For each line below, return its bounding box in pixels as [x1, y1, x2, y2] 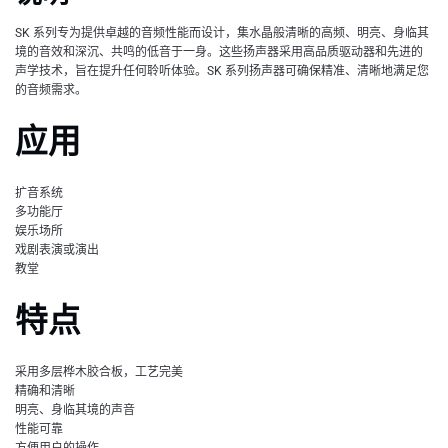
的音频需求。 [15, 83, 87, 98]
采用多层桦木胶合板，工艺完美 [15, 364, 183, 379]
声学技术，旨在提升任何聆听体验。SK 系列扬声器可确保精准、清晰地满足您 [15, 64, 429, 79]
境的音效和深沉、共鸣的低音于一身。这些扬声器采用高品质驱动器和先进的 [15, 45, 423, 60]
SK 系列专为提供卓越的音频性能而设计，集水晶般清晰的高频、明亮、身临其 [15, 26, 429, 41]
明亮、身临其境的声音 [15, 402, 135, 417]
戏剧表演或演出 [15, 242, 99, 257]
